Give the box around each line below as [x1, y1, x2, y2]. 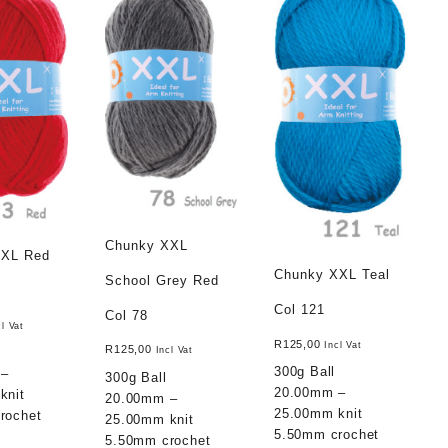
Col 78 [105, 307, 149, 323]
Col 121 [274, 302, 326, 317]
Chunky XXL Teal [274, 267, 391, 282]
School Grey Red [105, 272, 220, 288]
